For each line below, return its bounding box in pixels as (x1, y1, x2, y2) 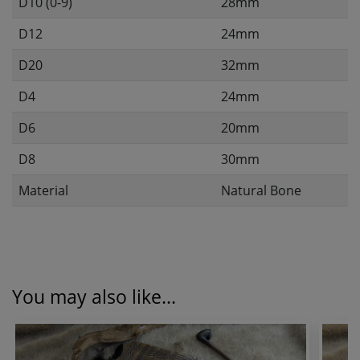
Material (18, 182, 68, 199)
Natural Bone (221, 182, 301, 199)
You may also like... (12, 284, 176, 309)
